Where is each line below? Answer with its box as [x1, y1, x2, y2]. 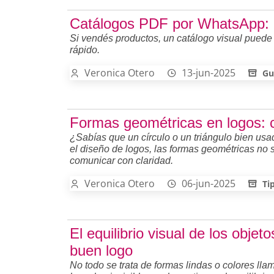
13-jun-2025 [182, 65, 235, 80]
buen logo [70, 242, 133, 259]
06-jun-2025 [182, 176, 235, 190]
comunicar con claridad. [70, 155, 173, 166]
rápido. [70, 44, 100, 55]
